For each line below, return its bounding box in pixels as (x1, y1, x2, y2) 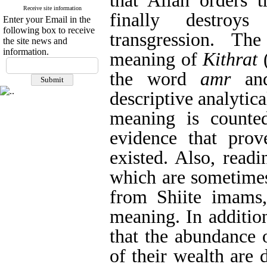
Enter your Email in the (3, 14, 91, 24)
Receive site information (23, 5, 82, 11)
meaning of (110, 49, 203, 70)
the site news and (3, 36, 67, 46)
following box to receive (3, 25, 95, 35)
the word (110, 69, 201, 89)
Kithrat (203, 49, 258, 70)
